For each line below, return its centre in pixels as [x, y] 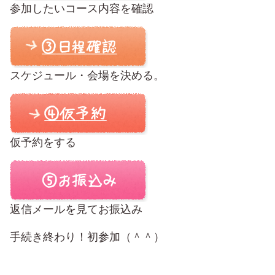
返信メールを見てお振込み [76, 209]
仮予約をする [43, 142]
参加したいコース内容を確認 [82, 8]
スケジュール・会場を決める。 [87, 75]
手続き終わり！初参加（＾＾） [87, 237]
